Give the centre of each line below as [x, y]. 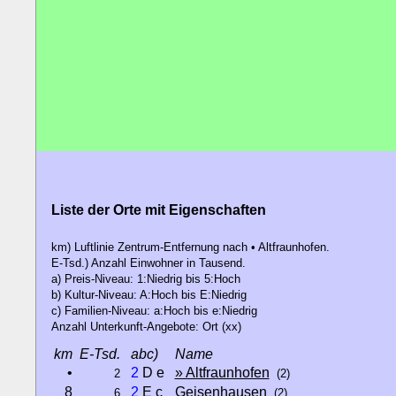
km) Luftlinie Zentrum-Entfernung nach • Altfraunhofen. [190, 247]
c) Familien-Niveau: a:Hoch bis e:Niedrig [154, 311]
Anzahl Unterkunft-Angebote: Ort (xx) [146, 327]
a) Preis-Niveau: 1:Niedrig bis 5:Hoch [145, 279]
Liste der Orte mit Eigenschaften [158, 210]
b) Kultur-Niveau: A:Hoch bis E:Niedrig [148, 295]
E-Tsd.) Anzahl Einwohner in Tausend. [148, 263]
